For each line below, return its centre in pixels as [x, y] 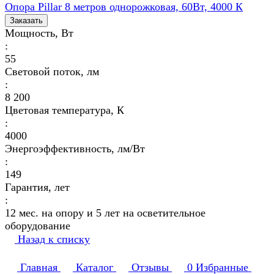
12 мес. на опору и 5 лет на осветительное [105, 213]
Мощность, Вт [39, 33]
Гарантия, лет [37, 187]
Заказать [26, 20]
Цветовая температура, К [65, 110]
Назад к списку [54, 239]
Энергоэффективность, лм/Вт [75, 148]
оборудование [38, 225]
